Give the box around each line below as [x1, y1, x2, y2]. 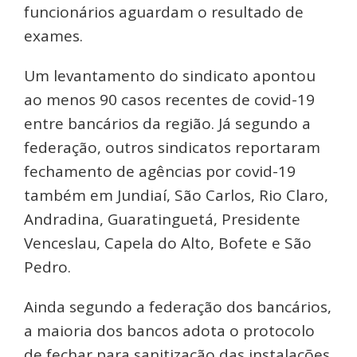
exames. [24, 25, 83, 47]
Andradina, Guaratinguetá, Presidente [24, 209, 300, 230]
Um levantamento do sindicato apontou [24, 65, 316, 87]
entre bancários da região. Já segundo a [24, 113, 311, 135]
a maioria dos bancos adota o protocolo [24, 320, 315, 342]
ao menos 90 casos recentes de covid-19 [24, 89, 315, 111]
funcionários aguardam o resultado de [24, 2, 304, 23]
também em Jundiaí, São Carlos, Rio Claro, [24, 185, 328, 206]
